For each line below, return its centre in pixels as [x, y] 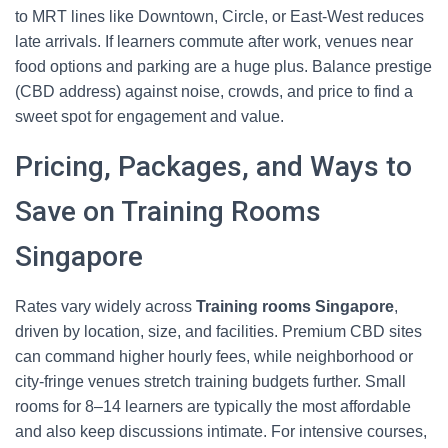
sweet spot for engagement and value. [149, 116]
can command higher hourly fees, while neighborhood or [214, 356]
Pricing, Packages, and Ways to [213, 166]
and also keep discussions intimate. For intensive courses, [221, 431]
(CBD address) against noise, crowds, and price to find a [214, 91]
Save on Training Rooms [168, 211]
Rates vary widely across [105, 306]
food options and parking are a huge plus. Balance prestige [223, 66]
